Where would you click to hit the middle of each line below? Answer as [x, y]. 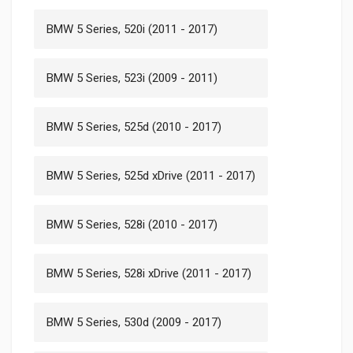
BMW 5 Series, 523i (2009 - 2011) [132, 78]
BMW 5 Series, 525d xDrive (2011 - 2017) [151, 175]
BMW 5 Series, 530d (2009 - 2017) [134, 322]
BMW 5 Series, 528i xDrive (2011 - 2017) [149, 273]
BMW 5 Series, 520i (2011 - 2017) [132, 29]
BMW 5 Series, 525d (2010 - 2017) [134, 126]
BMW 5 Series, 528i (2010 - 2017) [132, 224]
